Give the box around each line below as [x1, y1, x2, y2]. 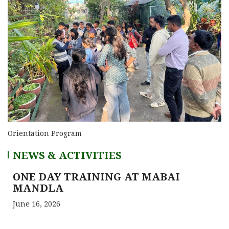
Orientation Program [8, 128, 82, 138]
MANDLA [13, 180, 63, 195]
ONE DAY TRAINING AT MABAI [13, 169, 180, 184]
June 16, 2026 [13, 198, 60, 209]
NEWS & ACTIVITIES [13, 148, 122, 162]
